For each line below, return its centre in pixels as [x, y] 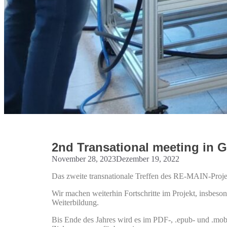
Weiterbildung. [75, 202]
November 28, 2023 [84, 159]
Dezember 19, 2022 [148, 159]
